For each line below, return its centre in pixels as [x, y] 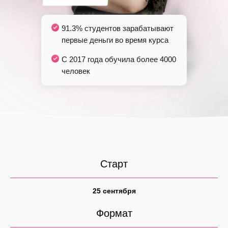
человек [76, 71]
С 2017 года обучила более [111, 59]
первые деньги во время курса [115, 40]
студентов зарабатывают [128, 28]
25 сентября [114, 191]
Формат [114, 213]
